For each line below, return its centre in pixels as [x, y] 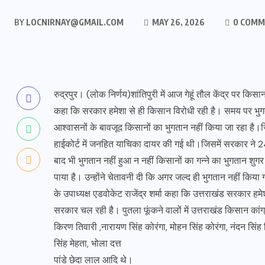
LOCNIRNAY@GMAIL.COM [74, 22]
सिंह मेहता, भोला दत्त [88, 243]
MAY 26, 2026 [177, 22]
